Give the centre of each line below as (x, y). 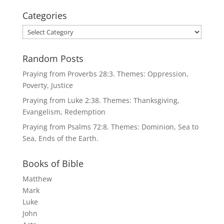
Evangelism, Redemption (64, 112)
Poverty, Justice (47, 85)
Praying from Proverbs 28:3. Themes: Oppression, (105, 74)
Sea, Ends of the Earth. (60, 138)
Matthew (37, 179)
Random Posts (53, 58)
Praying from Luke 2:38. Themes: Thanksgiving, (101, 100)
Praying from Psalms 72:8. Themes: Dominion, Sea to (110, 127)
